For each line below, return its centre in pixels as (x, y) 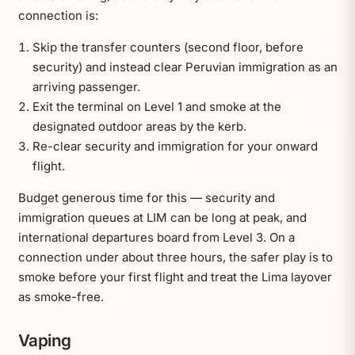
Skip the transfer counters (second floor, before (168, 48)
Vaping (45, 341)
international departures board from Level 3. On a (156, 238)
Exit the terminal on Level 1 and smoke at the (157, 107)
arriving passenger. (86, 87)
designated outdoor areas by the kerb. (139, 127)
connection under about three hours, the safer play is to (175, 258)
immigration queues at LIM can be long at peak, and (162, 218)
